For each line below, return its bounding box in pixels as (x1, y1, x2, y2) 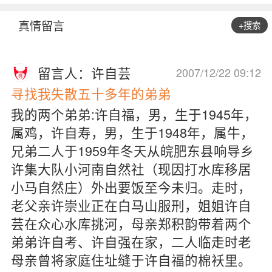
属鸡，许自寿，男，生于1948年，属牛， (10, 123, 254, 142)
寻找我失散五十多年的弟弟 (10, 83, 171, 103)
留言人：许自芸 (38, 63, 132, 82)
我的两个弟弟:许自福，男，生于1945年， (10, 104, 257, 124)
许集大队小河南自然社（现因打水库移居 (10, 159, 251, 178)
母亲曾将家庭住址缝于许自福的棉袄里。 (10, 250, 251, 270)
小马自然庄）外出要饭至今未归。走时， (10, 177, 251, 197)
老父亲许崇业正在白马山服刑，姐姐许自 (10, 195, 251, 215)
